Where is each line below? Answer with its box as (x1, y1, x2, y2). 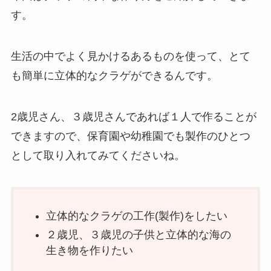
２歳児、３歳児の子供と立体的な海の (45, 228, 231, 241)
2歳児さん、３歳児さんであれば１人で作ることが (10, 110, 256, 123)
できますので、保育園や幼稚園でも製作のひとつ (10, 129, 250, 142)
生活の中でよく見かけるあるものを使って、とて (10, 50, 250, 63)
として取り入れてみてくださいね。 (10, 149, 185, 162)
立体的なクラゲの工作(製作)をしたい (45, 210, 227, 223)
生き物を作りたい (45, 244, 133, 256)
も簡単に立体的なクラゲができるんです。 (10, 70, 218, 82)
